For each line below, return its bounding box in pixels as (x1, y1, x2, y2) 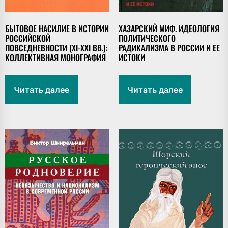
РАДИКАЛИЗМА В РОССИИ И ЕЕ (118, 42, 220, 54)
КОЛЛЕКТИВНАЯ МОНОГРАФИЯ (5, 51, 106, 64)
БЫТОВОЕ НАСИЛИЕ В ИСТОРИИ (5, 22, 109, 35)
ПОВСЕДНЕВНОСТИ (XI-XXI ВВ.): (5, 42, 108, 54)
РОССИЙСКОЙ (5, 32, 50, 45)
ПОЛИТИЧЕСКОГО (118, 32, 176, 45)
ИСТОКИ (118, 51, 145, 64)
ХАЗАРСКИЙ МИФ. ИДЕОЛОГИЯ (118, 22, 219, 35)
